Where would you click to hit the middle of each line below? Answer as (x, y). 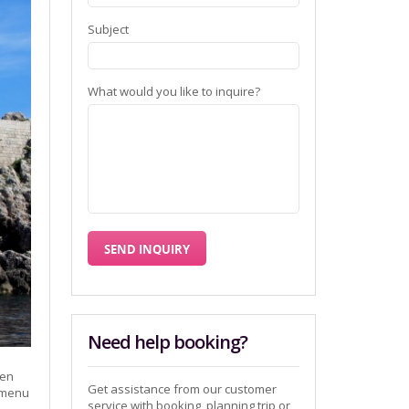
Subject (109, 29)
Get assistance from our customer (183, 389)
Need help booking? (168, 342)
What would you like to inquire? (174, 91)
